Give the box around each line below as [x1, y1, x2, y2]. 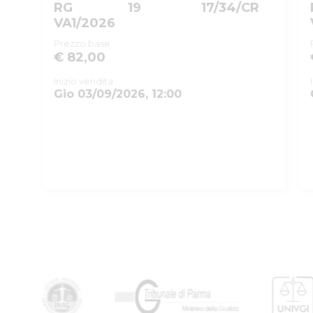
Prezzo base [54, 38, 110, 49]
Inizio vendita [54, 75, 113, 87]
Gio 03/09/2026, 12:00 [54, 87, 182, 101]
